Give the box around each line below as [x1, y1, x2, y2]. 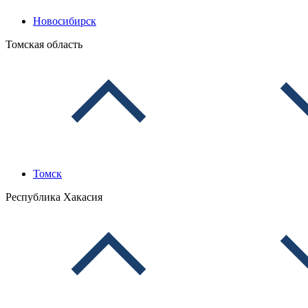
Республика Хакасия [5, 191, 102, 203]
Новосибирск [33, 15, 96, 27]
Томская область [5, 38, 82, 50]
